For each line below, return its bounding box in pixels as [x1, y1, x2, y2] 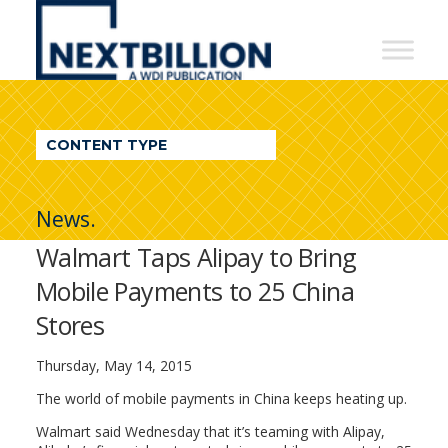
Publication [35, 163, 202, 197]
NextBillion [35, 3, 196, 37]
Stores [35, 308, 105, 342]
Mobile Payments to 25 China [35, 274, 354, 308]
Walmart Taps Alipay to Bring [35, 240, 357, 274]
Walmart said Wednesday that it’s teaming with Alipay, [35, 422, 385, 441]
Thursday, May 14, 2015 [35, 356, 192, 375]
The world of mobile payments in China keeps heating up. [35, 389, 407, 408]
